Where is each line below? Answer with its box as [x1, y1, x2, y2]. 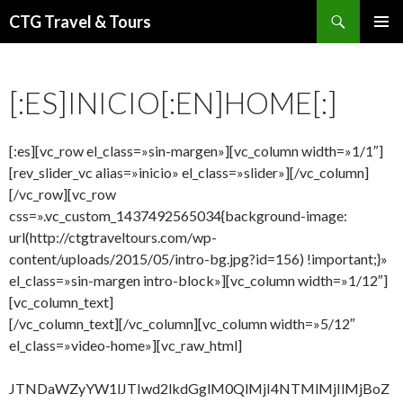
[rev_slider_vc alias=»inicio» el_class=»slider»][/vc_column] [9, 164, 369, 181]
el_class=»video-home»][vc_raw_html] [9, 336, 242, 354]
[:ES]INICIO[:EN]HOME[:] [9, 85, 337, 121]
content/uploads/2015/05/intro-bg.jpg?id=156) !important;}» [9, 250, 388, 267]
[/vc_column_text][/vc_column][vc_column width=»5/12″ [9, 315, 355, 332]
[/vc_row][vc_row [9, 185, 116, 202]
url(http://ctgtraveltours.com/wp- [9, 228, 217, 246]
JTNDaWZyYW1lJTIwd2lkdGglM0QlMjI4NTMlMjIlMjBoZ [9, 380, 390, 397]
